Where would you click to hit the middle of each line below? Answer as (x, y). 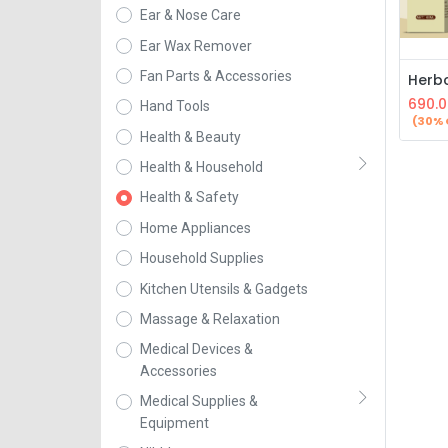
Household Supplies (201, 258)
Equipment (174, 423)
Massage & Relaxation (209, 319)
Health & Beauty (190, 136)
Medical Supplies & (198, 401)
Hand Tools (174, 106)
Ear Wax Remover (195, 45)
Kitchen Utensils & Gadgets (223, 288)
